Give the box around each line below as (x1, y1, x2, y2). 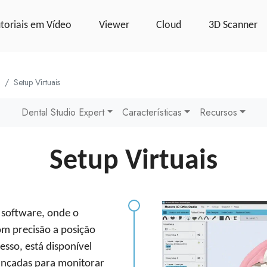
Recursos (199, 105, 237, 119)
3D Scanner (209, 20, 258, 30)
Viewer (98, 20, 129, 30)
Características (122, 105, 182, 119)
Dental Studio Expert (21, 105, 105, 119)
